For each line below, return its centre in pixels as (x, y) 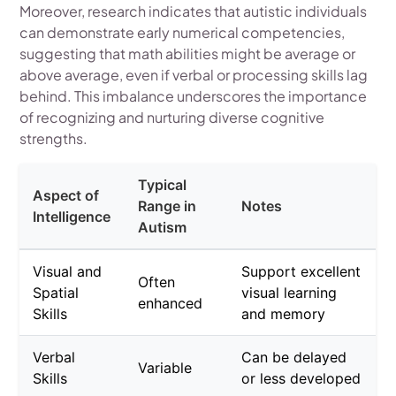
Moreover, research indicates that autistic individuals (194, 11)
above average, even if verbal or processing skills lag (194, 75)
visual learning (289, 293)
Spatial (56, 293)
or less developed (301, 379)
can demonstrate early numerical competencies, (183, 33)
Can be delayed (294, 358)
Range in (168, 206)
